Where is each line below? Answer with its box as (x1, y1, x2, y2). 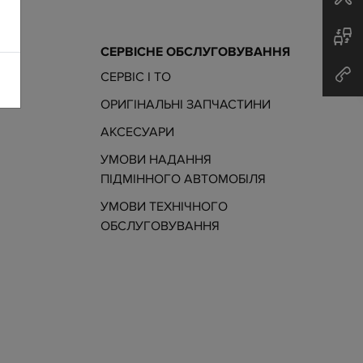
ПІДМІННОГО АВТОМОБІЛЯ (100, 171, 267, 188)
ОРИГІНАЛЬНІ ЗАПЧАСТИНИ (110, 96, 271, 113)
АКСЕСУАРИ (109, 124, 175, 141)
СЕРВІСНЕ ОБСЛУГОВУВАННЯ (100, 44, 291, 61)
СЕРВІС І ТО (109, 69, 172, 86)
